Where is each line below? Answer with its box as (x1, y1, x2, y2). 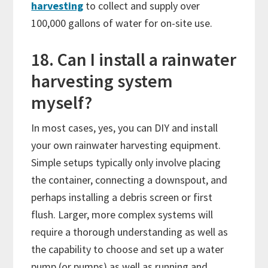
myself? (31, 91, 96, 114)
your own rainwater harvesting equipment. (31, 138, 221, 153)
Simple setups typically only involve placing (31, 156, 221, 170)
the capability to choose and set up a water (31, 242, 224, 257)
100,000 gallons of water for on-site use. (31, 16, 215, 31)
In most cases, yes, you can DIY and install (31, 121, 218, 135)
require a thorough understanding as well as (31, 225, 229, 239)
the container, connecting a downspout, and (31, 173, 228, 187)
